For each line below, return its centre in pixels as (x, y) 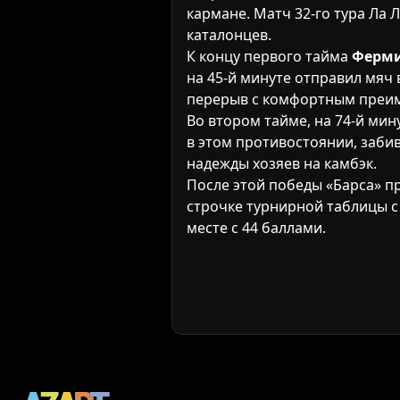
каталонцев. (229, 35)
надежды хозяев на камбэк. (282, 164)
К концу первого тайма (269, 57)
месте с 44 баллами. (256, 228)
